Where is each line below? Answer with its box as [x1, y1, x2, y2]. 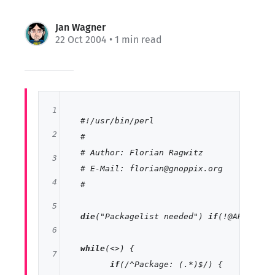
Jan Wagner [55, 21, 106, 33]
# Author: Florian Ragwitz [80, 148, 204, 158]
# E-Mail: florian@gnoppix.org [80, 164, 223, 174]
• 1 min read [107, 33, 162, 45]
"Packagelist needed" [100, 212, 199, 222]
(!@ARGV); [218, 212, 263, 222]
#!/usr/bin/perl [80, 116, 155, 126]
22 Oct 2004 [55, 33, 107, 45]
